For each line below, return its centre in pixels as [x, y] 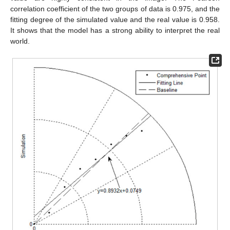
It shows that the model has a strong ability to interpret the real [115, 31]
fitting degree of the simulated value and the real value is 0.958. [115, 20]
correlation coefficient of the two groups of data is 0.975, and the [115, 9]
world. [20, 41]
